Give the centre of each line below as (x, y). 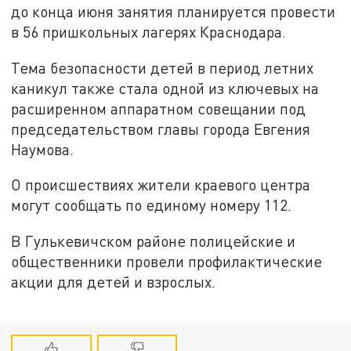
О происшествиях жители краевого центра (161, 185)
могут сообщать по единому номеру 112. (152, 205)
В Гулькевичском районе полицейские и (154, 241)
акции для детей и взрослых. (114, 282)
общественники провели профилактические (167, 262)
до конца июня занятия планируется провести (174, 11)
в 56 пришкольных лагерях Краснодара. (149, 31)
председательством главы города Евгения (161, 128)
